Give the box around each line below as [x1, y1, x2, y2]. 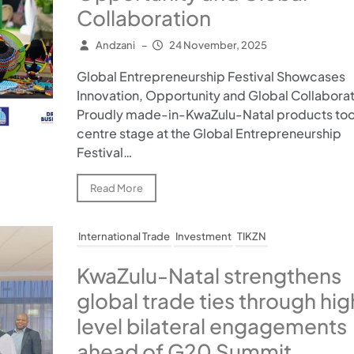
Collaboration [76, 5, 211, 32]
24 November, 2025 [169, 39, 267, 52]
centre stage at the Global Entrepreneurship [76, 125, 341, 142]
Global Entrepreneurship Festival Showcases [76, 68, 345, 85]
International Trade [77, 230, 170, 243]
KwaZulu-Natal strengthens [76, 262, 341, 289]
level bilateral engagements [76, 313, 347, 340]
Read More [89, 182, 143, 195]
